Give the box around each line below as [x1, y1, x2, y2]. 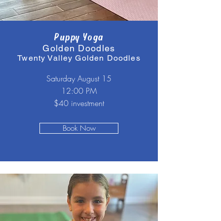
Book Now [62, 123, 96, 133]
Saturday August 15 [46, 73, 111, 84]
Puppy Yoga [54, 31, 104, 42]
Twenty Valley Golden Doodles [17, 53, 141, 63]
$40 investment [54, 98, 104, 109]
